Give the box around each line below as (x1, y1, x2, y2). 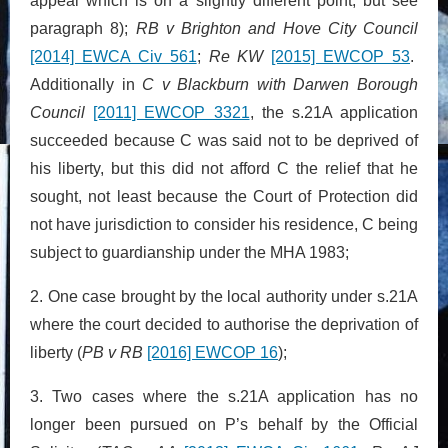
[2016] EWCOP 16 (147, 343, 278, 361)
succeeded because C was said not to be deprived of (30, 131, 418, 149)
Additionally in (30, 75, 143, 93)
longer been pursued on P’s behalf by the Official (30, 415, 418, 433)
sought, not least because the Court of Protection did (30, 187, 418, 205)
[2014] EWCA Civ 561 (30, 47, 197, 65)
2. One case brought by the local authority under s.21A (30, 287, 418, 305)
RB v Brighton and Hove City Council (135, 19, 418, 37)
